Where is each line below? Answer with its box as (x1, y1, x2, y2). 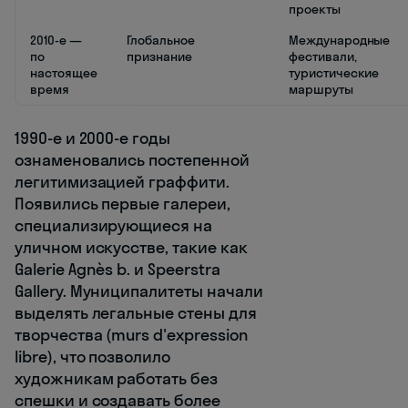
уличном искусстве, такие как (15, 237, 248, 259)
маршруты (289, 81, 353, 98)
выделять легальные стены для (15, 302, 257, 324)
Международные (289, 32, 391, 49)
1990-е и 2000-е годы (15, 127, 170, 149)
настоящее (30, 65, 97, 82)
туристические (289, 65, 380, 82)
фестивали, (289, 48, 357, 66)
